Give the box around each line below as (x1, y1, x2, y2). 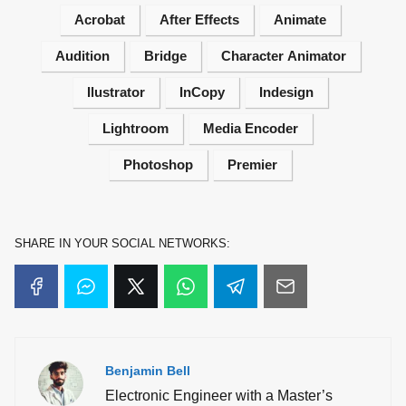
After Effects (159, 12, 239, 27)
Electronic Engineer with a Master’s (105, 387, 333, 403)
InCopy (179, 84, 225, 100)
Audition (54, 48, 110, 63)
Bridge (143, 48, 187, 63)
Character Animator (220, 48, 346, 63)
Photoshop (123, 157, 193, 172)
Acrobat (74, 12, 125, 27)
